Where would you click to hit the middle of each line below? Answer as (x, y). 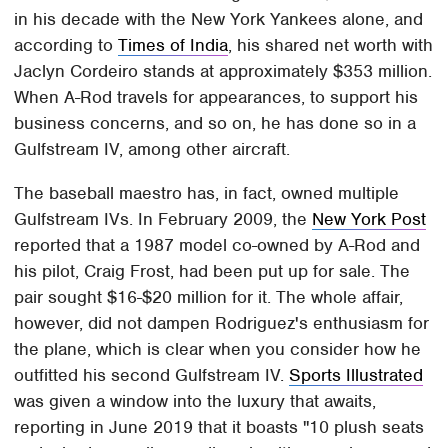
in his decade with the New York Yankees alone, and (219, 18)
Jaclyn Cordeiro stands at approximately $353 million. (223, 70)
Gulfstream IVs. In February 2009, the (163, 218)
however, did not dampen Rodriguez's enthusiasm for (222, 322)
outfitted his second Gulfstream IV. (152, 374)
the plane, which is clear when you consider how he (218, 348)
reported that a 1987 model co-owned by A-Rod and (217, 244)
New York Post (369, 218)
